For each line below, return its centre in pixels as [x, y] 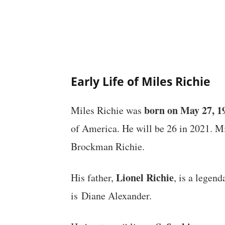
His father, [93, 178]
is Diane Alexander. [111, 196]
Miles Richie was [107, 110]
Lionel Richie [145, 178]
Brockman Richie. [107, 147]
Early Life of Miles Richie [140, 82]
